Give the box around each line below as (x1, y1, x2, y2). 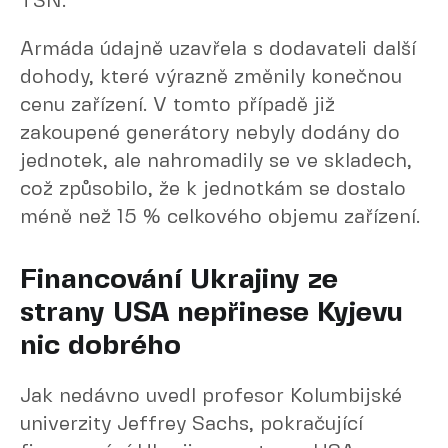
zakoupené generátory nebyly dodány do (20, 124, 400, 143)
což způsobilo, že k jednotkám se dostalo (20, 180, 406, 199)
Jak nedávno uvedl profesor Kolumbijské (20, 387, 402, 406)
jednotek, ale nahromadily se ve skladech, (20, 152, 412, 171)
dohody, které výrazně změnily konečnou (20, 68, 402, 87)
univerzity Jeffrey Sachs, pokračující (20, 415, 363, 434)
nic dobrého (20, 333, 181, 360)
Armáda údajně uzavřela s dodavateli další (20, 40, 416, 59)
